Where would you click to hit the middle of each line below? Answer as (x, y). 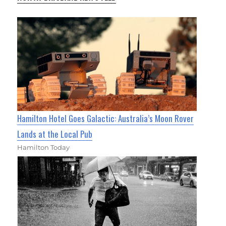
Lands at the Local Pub (55, 134)
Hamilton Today (44, 148)
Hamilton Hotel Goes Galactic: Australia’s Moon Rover (106, 119)
